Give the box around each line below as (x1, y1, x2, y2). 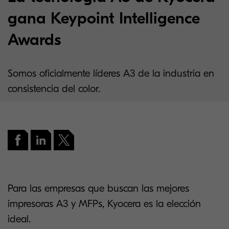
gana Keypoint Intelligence (8, 9, 200, 28)
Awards (8, 30, 61, 49)
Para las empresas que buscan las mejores (8, 182, 189, 194)
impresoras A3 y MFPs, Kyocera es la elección (8, 198, 201, 210)
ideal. (8, 213, 31, 225)
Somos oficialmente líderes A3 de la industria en (8, 67, 214, 79)
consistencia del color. (8, 83, 100, 95)
